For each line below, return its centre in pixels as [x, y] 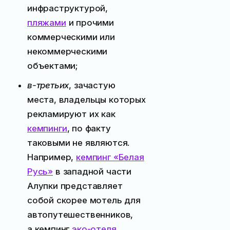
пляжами [46, 22]
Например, [52, 157]
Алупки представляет [75, 186]
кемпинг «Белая [110, 157]
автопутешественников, [80, 214]
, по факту [89, 128]
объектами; [52, 65]
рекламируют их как [71, 114]
